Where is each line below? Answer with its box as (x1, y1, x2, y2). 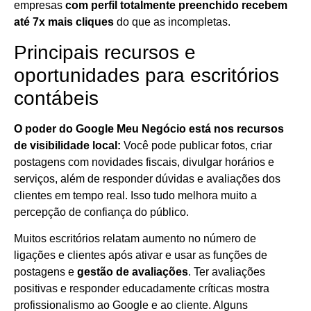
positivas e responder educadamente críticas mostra (14, 283, 269, 295)
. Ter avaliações (188, 266, 265, 278)
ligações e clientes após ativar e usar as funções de (14, 249, 267, 262)
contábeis (14, 87, 99, 109)
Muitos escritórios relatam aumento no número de (14, 233, 256, 245)
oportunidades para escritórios (14, 64, 279, 86)
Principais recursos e (14, 41, 196, 63)
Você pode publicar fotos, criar (121, 139, 272, 151)
